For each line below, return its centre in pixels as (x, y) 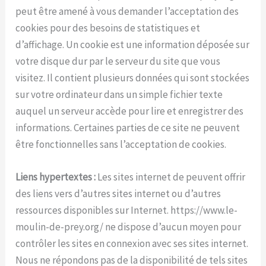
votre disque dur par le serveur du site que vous (118, 61)
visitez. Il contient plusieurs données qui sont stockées (133, 77)
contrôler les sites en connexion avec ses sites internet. (132, 244)
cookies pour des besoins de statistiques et (108, 28)
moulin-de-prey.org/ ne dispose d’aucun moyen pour (129, 227)
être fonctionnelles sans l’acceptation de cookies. (121, 144)
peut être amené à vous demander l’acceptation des (127, 11)
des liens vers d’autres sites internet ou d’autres (118, 194)
